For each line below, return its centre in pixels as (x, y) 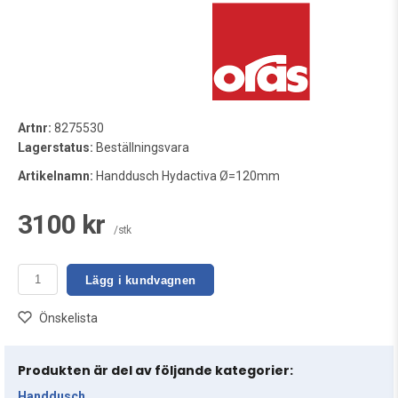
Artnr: (35, 128)
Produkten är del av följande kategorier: (155, 370)
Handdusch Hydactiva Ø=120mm (187, 176)
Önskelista (68, 318)
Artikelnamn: (56, 176)
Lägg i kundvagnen (141, 280)
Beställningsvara (141, 147)
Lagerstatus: (56, 147)
